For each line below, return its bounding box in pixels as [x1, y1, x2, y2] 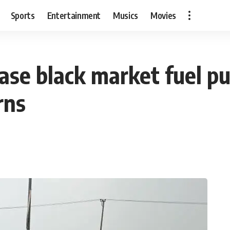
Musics [113, 9, 139, 21]
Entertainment [47, 9, 101, 21]
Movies [150, 9, 177, 21]
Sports [10, 9, 35, 21]
